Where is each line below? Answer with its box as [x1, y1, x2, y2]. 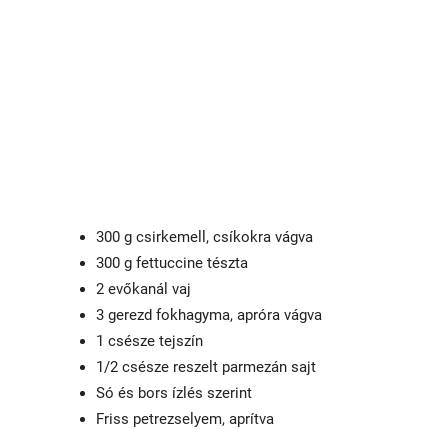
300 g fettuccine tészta [96, 253, 248, 272]
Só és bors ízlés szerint [96, 383, 252, 402]
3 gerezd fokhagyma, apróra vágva [96, 305, 322, 324]
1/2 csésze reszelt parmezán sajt [96, 357, 316, 376]
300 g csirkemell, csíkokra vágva [96, 227, 313, 246]
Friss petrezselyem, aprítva [96, 409, 274, 428]
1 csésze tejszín [96, 331, 203, 350]
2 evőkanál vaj [96, 279, 191, 298]
